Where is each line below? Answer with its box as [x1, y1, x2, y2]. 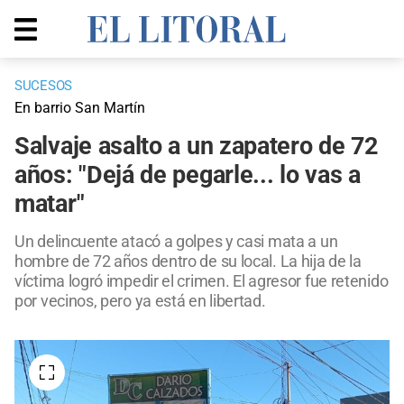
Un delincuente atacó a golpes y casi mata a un [14, 232, 338, 252]
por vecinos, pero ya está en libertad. [14, 291, 266, 311]
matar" [14, 189, 85, 219]
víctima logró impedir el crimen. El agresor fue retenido [14, 271, 389, 291]
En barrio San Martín [14, 99, 145, 117]
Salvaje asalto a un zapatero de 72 [14, 132, 378, 161]
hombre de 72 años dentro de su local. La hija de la [14, 252, 362, 271]
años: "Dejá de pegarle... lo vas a [14, 161, 361, 190]
